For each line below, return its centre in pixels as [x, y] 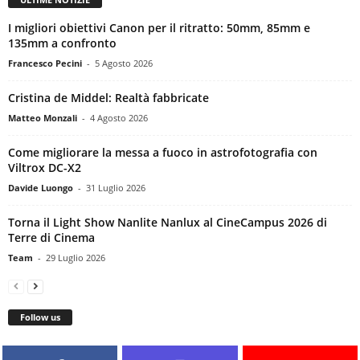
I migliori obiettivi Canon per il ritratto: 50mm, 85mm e [159, 27]
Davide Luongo [41, 187]
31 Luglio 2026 [116, 187]
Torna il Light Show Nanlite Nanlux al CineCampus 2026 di [168, 222]
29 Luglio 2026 [76, 257]
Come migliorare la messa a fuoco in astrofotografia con [163, 152]
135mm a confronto [62, 43]
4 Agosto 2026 [119, 117]
